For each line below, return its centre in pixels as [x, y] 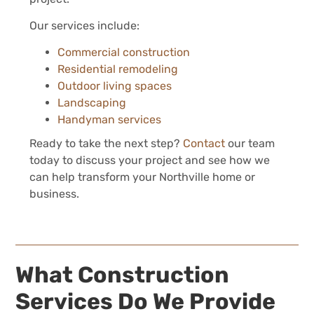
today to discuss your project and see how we [150, 161]
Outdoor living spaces [115, 86]
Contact [206, 144]
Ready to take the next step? [107, 144]
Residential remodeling [118, 69]
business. [55, 194]
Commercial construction [124, 53]
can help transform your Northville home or [143, 177]
